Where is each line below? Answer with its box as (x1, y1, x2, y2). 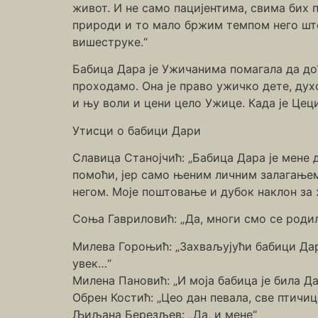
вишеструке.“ (72, 34, 148, 49)
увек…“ (72, 256, 111, 270)
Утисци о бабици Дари (72, 123, 201, 138)
